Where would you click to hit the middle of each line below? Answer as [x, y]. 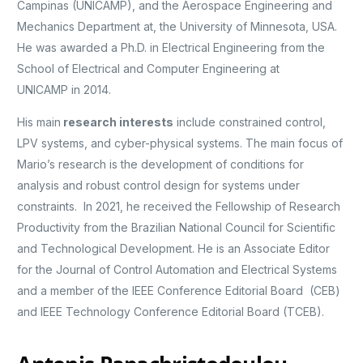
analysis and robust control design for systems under [159, 186]
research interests [117, 122]
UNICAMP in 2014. [66, 90]
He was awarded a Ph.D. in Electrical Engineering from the [171, 48]
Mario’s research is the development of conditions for [161, 164]
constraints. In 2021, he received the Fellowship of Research [179, 207]
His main [39, 122]
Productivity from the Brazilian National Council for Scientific [177, 228]
